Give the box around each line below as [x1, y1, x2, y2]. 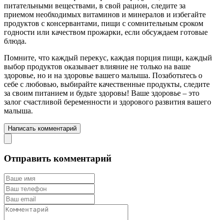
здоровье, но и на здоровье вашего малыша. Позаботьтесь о [4, 71, 202, 80]
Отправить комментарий [4, 153, 111, 164]
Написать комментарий [8, 125, 77, 133]
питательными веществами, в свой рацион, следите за [4, 1, 186, 10]
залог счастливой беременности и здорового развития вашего [4, 98, 211, 107]
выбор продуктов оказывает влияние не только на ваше [4, 62, 191, 71]
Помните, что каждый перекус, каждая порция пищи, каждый [4, 54, 212, 62]
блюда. [4, 37, 27, 46]
